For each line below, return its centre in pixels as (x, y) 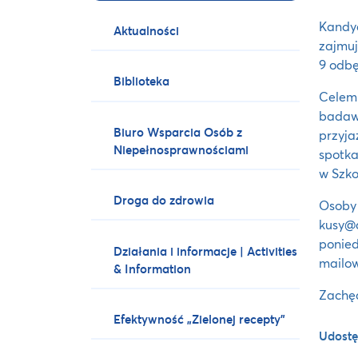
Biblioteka (142, 81)
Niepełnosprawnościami (181, 149)
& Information (153, 268)
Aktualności (147, 31)
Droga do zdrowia (164, 200)
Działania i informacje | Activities (206, 251)
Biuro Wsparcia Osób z (178, 131)
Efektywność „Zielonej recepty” (200, 318)
